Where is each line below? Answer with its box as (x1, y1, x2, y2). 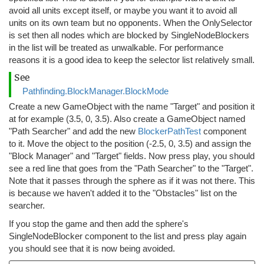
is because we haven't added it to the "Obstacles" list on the (9, 188, 237, 199)
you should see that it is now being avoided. (9, 243, 175, 254)
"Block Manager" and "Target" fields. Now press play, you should (9, 151, 255, 161)
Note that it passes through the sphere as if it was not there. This (9, 176, 255, 186)
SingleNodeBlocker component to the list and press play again (9, 231, 246, 242)
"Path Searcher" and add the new (9, 126, 138, 137)
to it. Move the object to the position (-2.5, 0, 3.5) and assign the (9, 138, 251, 149)
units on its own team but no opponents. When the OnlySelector (9, 18, 252, 28)
